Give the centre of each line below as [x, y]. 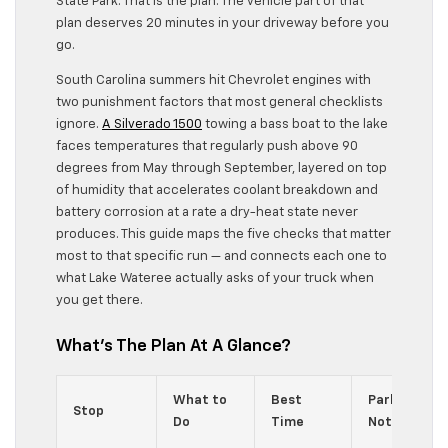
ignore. [79, 125]
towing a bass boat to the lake [295, 125]
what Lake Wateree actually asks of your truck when [215, 279]
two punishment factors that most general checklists [219, 103]
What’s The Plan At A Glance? [173, 346]
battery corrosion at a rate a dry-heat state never [207, 213]
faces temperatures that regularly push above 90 [207, 147]
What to [200, 401]
